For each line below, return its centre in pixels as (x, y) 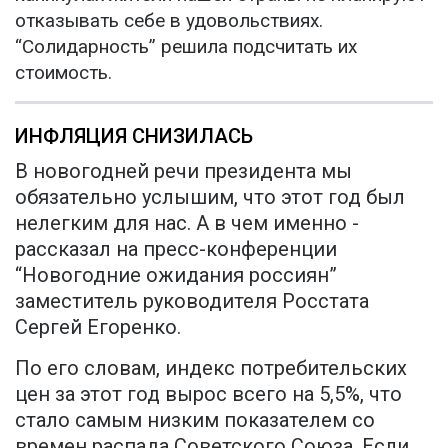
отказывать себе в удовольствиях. (169, 21)
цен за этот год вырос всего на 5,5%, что (208, 394)
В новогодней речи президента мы (183, 171)
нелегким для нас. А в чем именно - (187, 223)
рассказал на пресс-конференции (176, 249)
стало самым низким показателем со (195, 420)
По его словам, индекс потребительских (211, 368)
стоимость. (63, 73)
